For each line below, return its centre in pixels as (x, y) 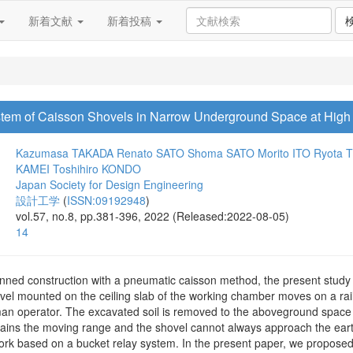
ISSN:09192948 (106, 200)
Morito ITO (284, 153)
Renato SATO (150, 153)
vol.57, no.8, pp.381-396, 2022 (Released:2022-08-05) (152, 216)
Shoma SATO (221, 153)
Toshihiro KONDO (97, 169)
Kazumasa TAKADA (65, 153)
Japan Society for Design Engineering (110, 184)
